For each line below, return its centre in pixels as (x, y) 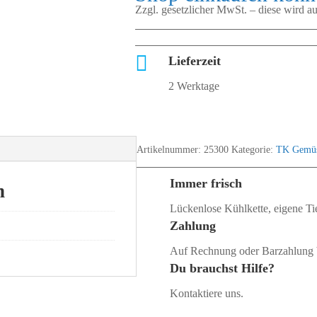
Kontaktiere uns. (207, 293)
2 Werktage (194, 86)
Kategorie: (254, 149)
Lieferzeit (195, 61)
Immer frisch (206, 183)
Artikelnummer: (171, 149)
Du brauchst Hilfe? (223, 268)
